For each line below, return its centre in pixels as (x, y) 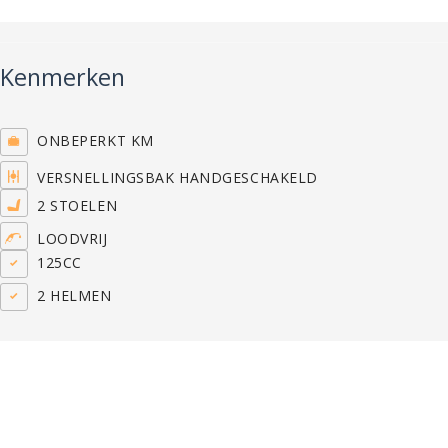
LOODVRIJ (68, 239)
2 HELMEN (70, 296)
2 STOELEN (73, 206)
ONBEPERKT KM (91, 141)
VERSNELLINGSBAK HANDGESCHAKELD (173, 178)
